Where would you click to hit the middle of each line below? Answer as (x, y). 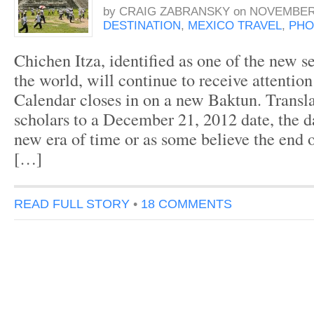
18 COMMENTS (186, 204)
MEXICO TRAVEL (235, 26)
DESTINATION (142, 26)
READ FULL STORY (72, 204)
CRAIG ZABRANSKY (175, 12)
